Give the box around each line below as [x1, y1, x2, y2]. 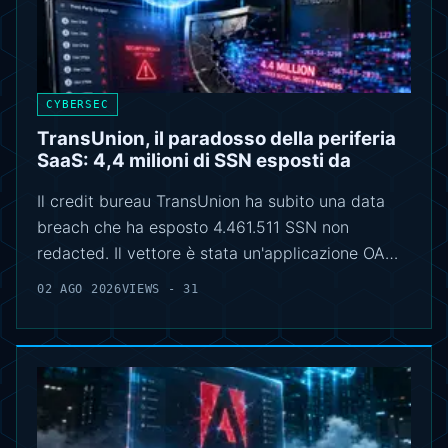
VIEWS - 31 [121, 282, 199, 297]
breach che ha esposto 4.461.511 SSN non [37, 217, 349, 238]
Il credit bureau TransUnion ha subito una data [37, 191, 385, 212]
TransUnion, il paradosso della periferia [37, 127, 396, 151]
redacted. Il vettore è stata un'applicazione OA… [37, 243, 398, 264]
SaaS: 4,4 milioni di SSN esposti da [37, 149, 351, 173]
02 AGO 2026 [37, 282, 122, 297]
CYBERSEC [46, 98, 109, 112]
